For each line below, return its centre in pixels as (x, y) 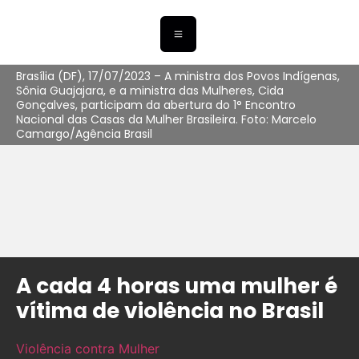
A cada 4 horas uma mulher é (177, 286)
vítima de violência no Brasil (170, 311)
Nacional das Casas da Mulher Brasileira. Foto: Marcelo (166, 120)
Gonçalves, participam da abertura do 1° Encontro (156, 105)
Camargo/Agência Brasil (84, 134)
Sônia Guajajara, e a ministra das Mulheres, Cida (150, 91)
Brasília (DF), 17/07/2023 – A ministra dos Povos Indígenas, (178, 77)
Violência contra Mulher (88, 349)
